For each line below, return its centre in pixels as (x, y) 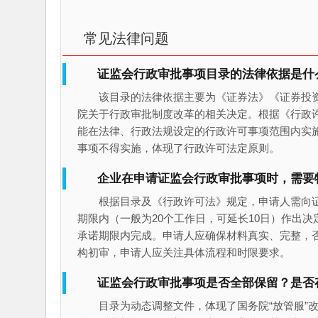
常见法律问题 (126, 38)
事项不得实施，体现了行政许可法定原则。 (178, 148)
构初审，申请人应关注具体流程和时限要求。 (183, 252)
